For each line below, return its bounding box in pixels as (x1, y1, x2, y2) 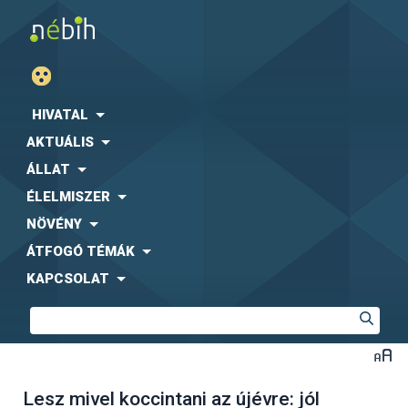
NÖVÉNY (26, 216, 82, 232)
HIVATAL (32, 107, 88, 123)
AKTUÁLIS (26, 134, 94, 150)
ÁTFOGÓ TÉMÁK (26, 243, 135, 260)
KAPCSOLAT (26, 270, 109, 287)
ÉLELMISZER (26, 189, 110, 205)
